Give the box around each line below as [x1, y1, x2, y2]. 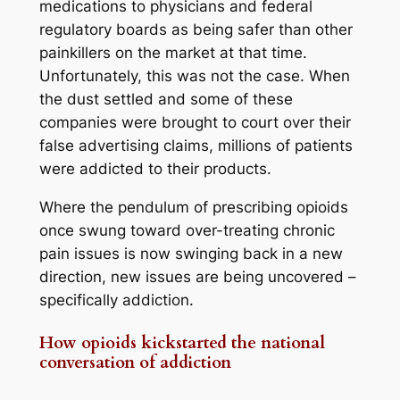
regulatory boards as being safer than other [38, 21, 353, 39]
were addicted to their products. [38, 160, 271, 179]
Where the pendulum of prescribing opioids [38, 198, 348, 217]
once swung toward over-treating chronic [38, 221, 335, 240]
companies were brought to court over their [38, 113, 351, 132]
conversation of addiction [38, 351, 231, 374]
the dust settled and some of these [38, 90, 293, 109]
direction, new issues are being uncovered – [38, 268, 356, 287]
